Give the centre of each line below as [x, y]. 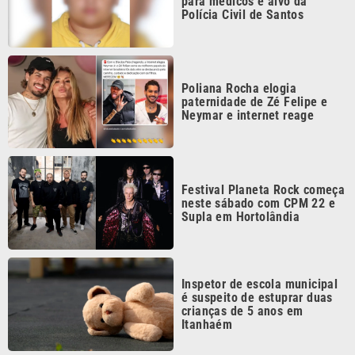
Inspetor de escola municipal [260, 244]
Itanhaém [207, 284]
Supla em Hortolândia [240, 177]
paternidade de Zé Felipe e [255, 63]
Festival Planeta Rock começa [263, 150]
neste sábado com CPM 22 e [258, 163]
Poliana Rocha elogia [239, 49]
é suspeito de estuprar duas [257, 258]
